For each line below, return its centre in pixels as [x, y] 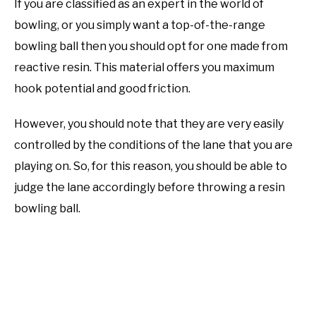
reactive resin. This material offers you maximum [144, 68]
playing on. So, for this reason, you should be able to [151, 166]
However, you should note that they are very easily [149, 124]
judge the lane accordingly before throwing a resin [150, 188]
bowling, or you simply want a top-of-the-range [140, 25]
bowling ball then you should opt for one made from [151, 47]
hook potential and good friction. [102, 89]
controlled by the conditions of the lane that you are [153, 145]
